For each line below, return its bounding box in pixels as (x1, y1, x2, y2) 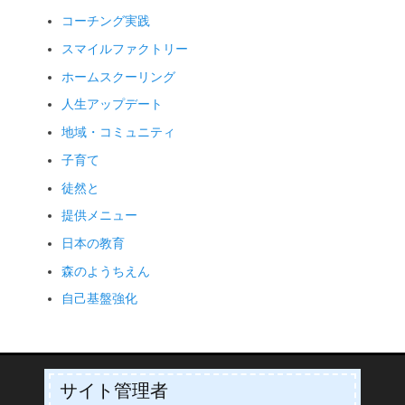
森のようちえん (61, 264, 150, 278)
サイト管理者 (60, 380, 168, 400)
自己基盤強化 (61, 292, 137, 306)
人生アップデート (61, 98, 163, 112)
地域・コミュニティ (61, 126, 175, 140)
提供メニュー (61, 209, 137, 223)
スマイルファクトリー (61, 42, 188, 57)
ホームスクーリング (61, 70, 175, 84)
